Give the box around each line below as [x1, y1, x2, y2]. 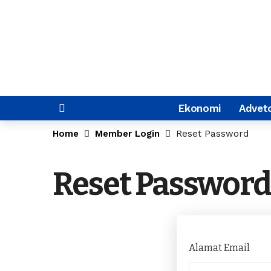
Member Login [95, 128, 160, 139]
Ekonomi [178, 102, 221, 114]
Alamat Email [189, 242, 250, 253]
